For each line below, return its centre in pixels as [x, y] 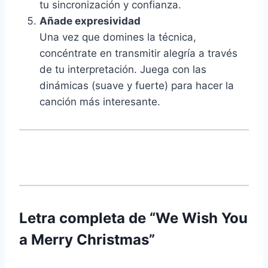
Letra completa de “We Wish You [133, 218]
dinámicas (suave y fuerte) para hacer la [137, 86]
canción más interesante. [100, 102]
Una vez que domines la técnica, [118, 37]
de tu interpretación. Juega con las [123, 70]
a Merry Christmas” [87, 240]
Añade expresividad [90, 21]
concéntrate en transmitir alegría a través [138, 54]
